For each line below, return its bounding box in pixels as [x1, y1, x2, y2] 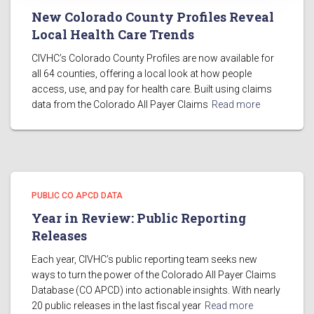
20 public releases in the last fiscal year [32, 300, 201, 311]
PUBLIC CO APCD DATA [32, 191, 123, 200]
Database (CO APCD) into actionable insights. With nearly [32, 285, 280, 296]
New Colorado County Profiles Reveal [32, 8, 274, 25]
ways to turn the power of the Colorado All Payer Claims [32, 269, 276, 280]
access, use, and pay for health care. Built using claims [32, 83, 272, 95]
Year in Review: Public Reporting [32, 210, 246, 226]
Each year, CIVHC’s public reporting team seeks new [32, 254, 257, 265]
